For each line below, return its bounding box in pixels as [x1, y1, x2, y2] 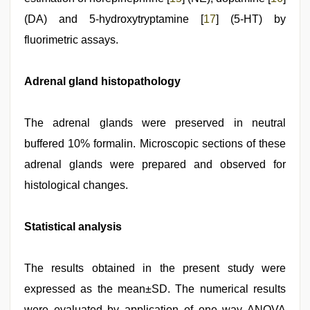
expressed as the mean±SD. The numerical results [24, 283, 286, 295]
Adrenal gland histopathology [24, 75, 181, 87]
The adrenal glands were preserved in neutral [24, 117, 286, 129]
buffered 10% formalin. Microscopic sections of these [24, 138, 286, 149]
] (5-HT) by [216, 13, 286, 25]
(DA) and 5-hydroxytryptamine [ [24, 13, 203, 25]
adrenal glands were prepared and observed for [24, 158, 286, 170]
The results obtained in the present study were [24, 262, 286, 274]
